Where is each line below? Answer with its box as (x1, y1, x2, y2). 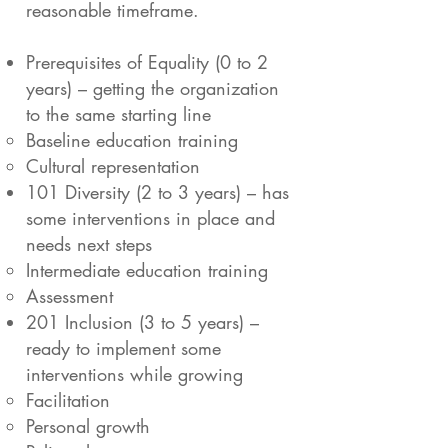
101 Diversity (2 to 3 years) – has (26, 180, 289, 204)
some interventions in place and (26, 206, 275, 230)
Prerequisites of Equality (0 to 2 (26, 50, 268, 74)
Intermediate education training (26, 258, 268, 282)
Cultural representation (26, 154, 200, 178)
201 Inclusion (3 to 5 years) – (26, 310, 259, 334)
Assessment (26, 284, 113, 308)
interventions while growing (26, 362, 243, 386)
